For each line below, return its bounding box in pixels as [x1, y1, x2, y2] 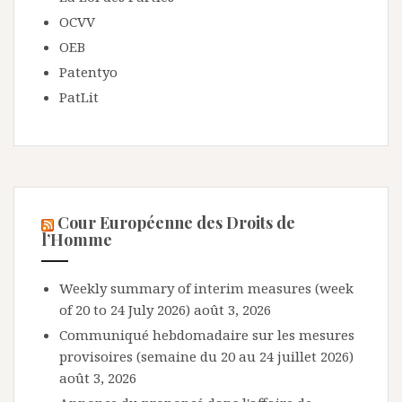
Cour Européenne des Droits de [57, 212, 295, 234]
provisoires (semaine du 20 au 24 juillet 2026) [59, 347, 354, 366]
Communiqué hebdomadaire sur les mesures [59, 326, 354, 345]
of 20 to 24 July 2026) [59, 301, 190, 319]
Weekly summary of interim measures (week [59, 279, 354, 298]
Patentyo [59, 63, 118, 82]
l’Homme [41, 229, 112, 251]
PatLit [59, 88, 99, 107]
